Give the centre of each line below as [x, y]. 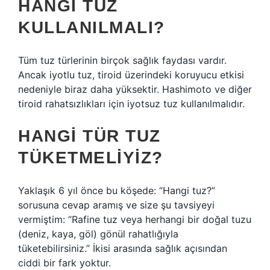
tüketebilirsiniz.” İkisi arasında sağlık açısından [123, 248]
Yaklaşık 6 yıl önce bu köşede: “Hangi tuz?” [117, 190]
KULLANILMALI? [92, 27]
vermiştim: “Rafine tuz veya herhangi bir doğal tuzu [135, 219]
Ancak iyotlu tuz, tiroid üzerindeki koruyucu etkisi [131, 75]
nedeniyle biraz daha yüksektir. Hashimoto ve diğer [135, 89]
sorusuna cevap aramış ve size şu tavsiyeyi [116, 205]
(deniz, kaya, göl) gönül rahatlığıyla [98, 234]
